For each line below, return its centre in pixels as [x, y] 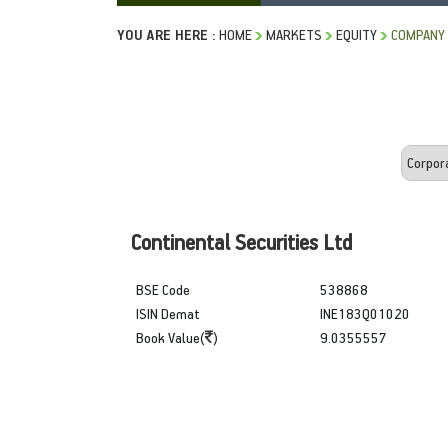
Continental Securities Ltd [241, 241]
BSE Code [163, 289]
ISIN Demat [168, 313]
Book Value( [170, 337]
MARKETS [294, 34]
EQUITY [356, 34]
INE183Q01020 [364, 313]
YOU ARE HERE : [166, 34]
